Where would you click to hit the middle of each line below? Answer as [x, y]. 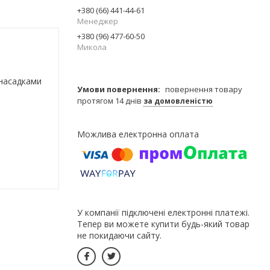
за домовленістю [178, 101]
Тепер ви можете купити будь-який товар [163, 224]
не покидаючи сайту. [119, 235]
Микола [92, 47]
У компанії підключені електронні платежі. [163, 212]
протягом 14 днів [110, 100]
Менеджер [98, 21]
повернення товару [204, 89]
